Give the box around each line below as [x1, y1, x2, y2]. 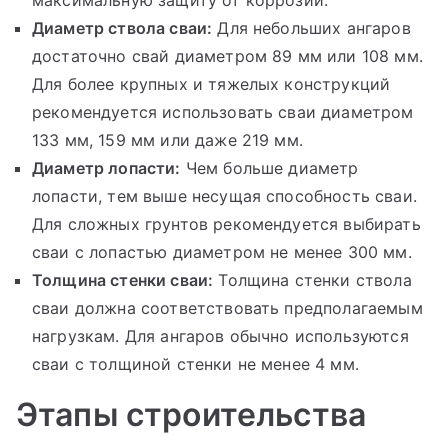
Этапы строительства [16, 394, 367, 434]
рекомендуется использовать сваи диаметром [32, 101, 414, 122]
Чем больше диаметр [180, 157, 359, 178]
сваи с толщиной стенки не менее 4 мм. [32, 353, 359, 374]
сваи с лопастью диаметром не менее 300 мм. [32, 241, 412, 262]
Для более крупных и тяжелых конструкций [32, 73, 391, 94]
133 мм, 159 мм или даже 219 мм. [32, 129, 303, 150]
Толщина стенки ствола [213, 269, 412, 290]
